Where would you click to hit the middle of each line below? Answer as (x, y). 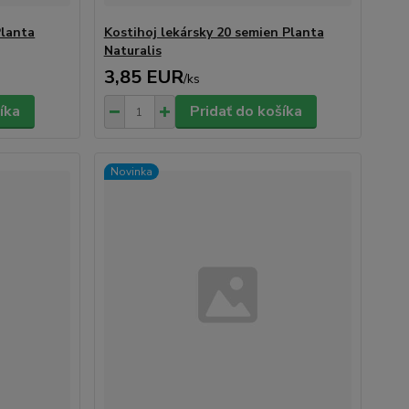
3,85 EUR (143, 77)
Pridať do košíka (246, 111)
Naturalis (132, 51)
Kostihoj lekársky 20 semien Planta (214, 32)
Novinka (131, 172)
